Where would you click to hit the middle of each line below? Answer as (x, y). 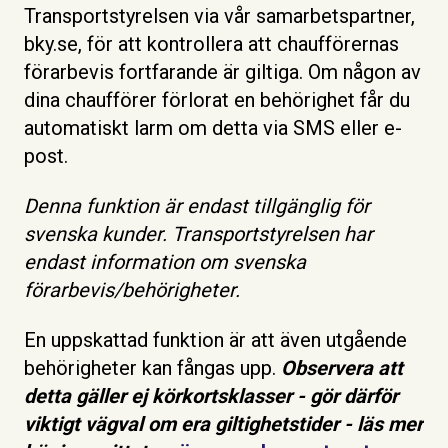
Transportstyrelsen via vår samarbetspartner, (219, 15)
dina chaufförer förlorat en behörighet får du (217, 99)
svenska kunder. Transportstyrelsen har (198, 234)
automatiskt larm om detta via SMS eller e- (213, 127)
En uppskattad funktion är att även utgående (215, 340)
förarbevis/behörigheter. (137, 290)
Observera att (342, 368)
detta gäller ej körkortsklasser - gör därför (211, 396)
